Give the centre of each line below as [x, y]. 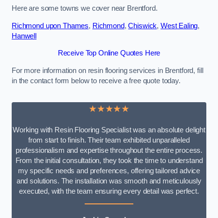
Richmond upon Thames [50, 26]
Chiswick [143, 26]
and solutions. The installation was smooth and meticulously [109, 181]
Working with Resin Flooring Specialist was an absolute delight [109, 130]
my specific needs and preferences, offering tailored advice [109, 171]
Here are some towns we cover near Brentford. [85, 9]
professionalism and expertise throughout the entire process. [109, 150]
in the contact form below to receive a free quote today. [96, 81]
